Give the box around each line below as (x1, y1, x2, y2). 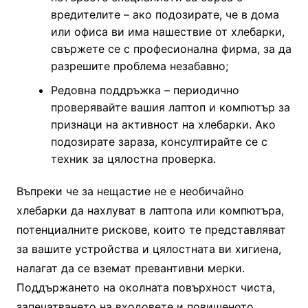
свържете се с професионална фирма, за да (50, 42, 291, 56)
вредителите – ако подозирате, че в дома (50, 8, 279, 22)
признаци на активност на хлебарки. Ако (50, 118, 276, 132)
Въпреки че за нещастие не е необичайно (16, 184, 244, 199)
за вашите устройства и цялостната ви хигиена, (16, 242, 281, 256)
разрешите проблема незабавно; (50, 59, 228, 74)
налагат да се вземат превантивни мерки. (16, 261, 245, 276)
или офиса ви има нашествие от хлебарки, (50, 25, 285, 39)
